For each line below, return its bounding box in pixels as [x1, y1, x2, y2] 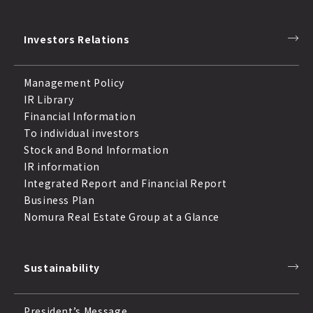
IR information [24, 159, 100, 174]
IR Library [24, 92, 74, 107]
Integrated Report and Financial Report [24, 176, 227, 191]
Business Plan [24, 193, 95, 208]
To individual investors [24, 126, 140, 140]
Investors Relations [24, 32, 130, 47]
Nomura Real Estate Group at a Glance [24, 210, 220, 224]
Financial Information [24, 109, 136, 124]
